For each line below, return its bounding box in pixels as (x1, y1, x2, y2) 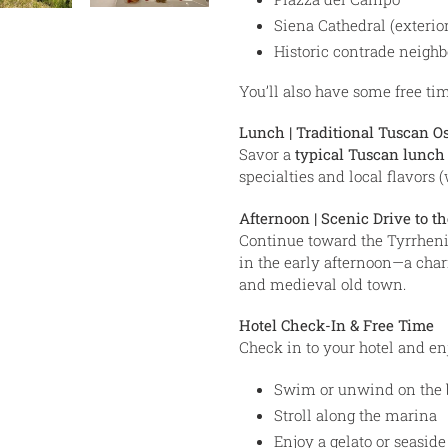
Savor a (239, 144, 295, 165)
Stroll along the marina (274, 404, 437, 425)
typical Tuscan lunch (295, 144, 445, 165)
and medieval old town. (239, 273, 406, 294)
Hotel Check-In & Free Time (239, 315, 434, 336)
